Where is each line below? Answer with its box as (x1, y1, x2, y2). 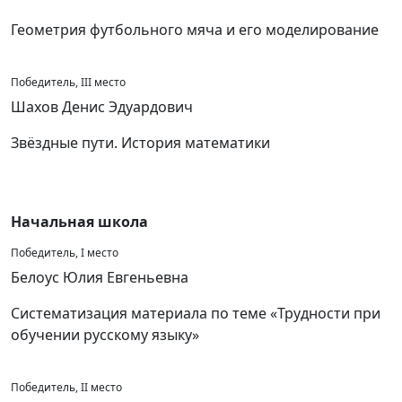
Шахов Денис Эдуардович (11, 97, 193, 117)
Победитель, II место (11, 380, 122, 395)
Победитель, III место (11, 74, 126, 90)
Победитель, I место (11, 245, 118, 260)
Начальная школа (11, 212, 148, 232)
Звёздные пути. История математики (11, 133, 270, 153)
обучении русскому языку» (11, 325, 199, 345)
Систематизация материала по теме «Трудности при (11, 303, 380, 323)
